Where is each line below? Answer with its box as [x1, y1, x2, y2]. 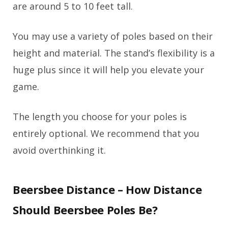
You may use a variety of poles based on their [13, 30, 213, 43]
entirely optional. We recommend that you [13, 127, 199, 140]
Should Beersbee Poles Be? [13, 202, 158, 217]
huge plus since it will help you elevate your [13, 64, 204, 76]
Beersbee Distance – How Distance [13, 181, 202, 197]
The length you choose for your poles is [13, 110, 187, 123]
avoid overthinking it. [13, 144, 106, 157]
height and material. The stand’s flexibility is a [13, 47, 215, 60]
